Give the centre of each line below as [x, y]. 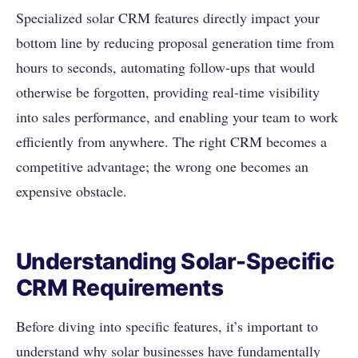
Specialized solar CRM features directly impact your [168, 18]
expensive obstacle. [72, 191]
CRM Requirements [120, 288]
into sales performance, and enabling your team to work [177, 117]
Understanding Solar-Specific [175, 262]
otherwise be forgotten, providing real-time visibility [168, 92]
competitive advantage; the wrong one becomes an [162, 167]
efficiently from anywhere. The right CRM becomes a [171, 142]
